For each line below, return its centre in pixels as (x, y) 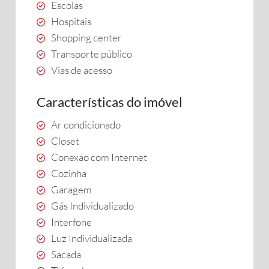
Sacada (66, 254)
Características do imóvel (110, 102)
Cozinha (69, 173)
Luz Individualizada (92, 238)
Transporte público (92, 54)
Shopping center (86, 38)
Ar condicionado (86, 125)
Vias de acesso (82, 70)
